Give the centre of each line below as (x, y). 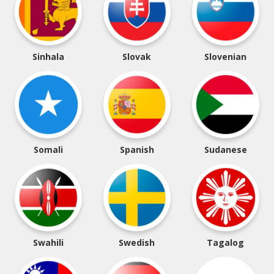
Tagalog (226, 243)
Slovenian (226, 57)
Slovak (137, 57)
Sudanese (225, 150)
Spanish (137, 150)
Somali (49, 150)
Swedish (137, 243)
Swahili (49, 243)
